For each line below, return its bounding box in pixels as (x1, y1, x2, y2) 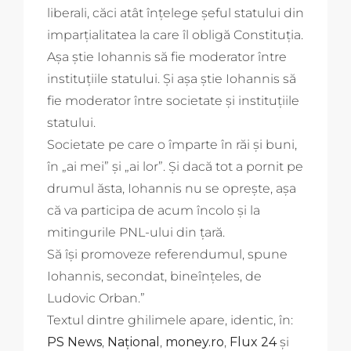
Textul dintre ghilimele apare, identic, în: (47, 312, 293, 327)
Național (107, 334, 160, 349)
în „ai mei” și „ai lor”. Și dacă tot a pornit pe (47, 158, 303, 174)
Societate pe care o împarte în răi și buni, (47, 136, 297, 152)
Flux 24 (230, 334, 277, 349)
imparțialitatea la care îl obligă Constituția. (47, 27, 303, 42)
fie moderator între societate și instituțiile (47, 92, 299, 108)
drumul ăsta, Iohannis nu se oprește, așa (47, 180, 296, 196)
